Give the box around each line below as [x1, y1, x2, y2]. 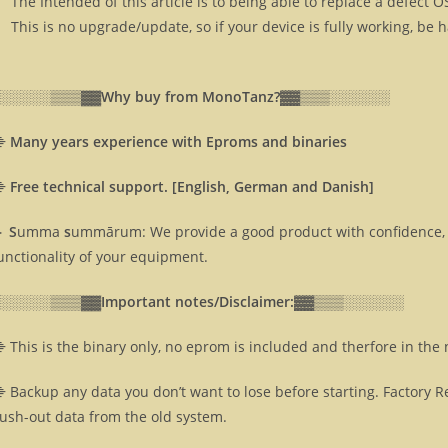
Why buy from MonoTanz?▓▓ [101, 87, 300, 107]
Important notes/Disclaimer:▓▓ [101, 292, 314, 312]
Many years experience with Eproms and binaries [10, 132, 347, 152]
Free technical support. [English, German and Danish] [10, 177, 374, 197]
